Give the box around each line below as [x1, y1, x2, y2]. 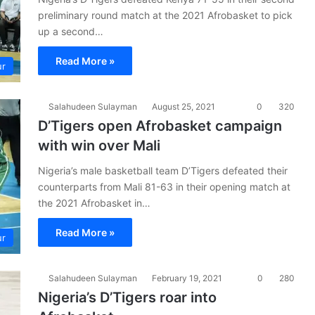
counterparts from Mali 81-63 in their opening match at [38, 181, 290, 193]
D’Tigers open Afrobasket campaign [38, 117, 282, 134]
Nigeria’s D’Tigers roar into [38, 289, 217, 306]
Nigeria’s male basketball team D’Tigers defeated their [38, 165, 288, 176]
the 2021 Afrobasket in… [38, 197, 150, 209]
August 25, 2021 [152, 101, 215, 112]
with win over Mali [38, 137, 160, 154]
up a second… [38, 25, 103, 37]
